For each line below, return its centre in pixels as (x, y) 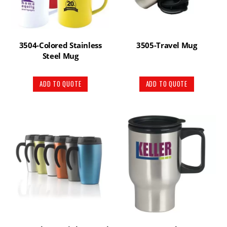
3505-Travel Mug (167, 45)
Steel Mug (60, 56)
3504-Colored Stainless (60, 45)
